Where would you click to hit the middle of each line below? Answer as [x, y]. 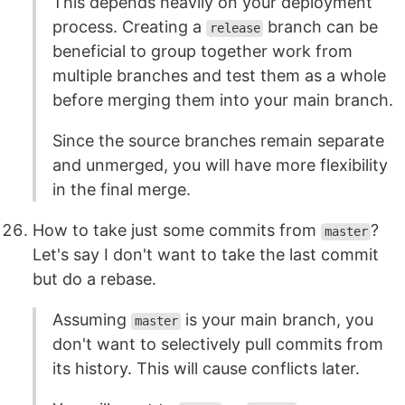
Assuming [92, 320]
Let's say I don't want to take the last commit [206, 255]
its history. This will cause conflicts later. [206, 369]
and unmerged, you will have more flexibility [220, 165]
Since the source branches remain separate [218, 141]
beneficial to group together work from [202, 52]
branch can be [321, 27]
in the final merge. [122, 190]
